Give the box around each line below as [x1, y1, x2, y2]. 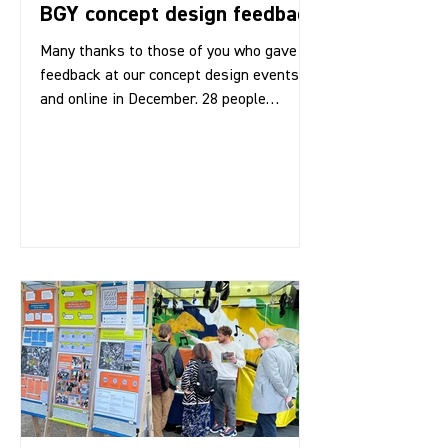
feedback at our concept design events [40, 68, 299, 84]
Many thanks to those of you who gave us [40, 44, 317, 60]
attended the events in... [40, 116, 201, 132]
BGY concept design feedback [40, 4, 318, 26]
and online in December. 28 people [40, 92, 266, 108]
